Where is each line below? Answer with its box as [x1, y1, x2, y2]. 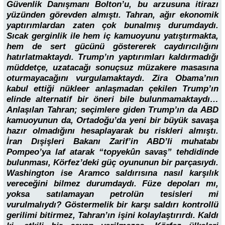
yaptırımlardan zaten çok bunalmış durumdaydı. [7, 21, 218, 31]
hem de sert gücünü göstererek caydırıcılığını [7, 42, 218, 52]
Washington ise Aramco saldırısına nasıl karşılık [7, 168, 218, 178]
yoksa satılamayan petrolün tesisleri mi [7, 189, 218, 199]
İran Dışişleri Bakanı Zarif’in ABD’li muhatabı [7, 137, 218, 147]
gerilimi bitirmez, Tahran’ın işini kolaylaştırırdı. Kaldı [7, 210, 218, 220]
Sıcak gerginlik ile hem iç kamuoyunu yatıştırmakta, [7, 31, 218, 41]
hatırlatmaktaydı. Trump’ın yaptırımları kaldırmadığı [7, 52, 218, 62]
